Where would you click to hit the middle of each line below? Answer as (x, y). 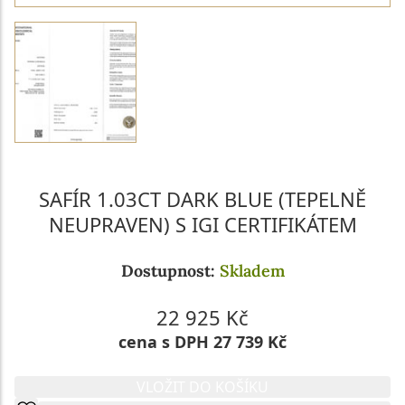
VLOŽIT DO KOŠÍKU (202, 387)
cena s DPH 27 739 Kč (202, 342)
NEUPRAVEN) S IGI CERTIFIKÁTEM (202, 225)
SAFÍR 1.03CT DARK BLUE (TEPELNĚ (202, 199)
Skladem (252, 271)
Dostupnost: (170, 271)
